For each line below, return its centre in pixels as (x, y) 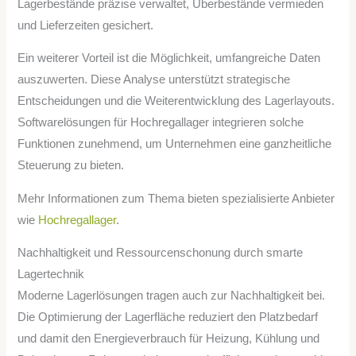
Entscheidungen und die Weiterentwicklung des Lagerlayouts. (176, 101)
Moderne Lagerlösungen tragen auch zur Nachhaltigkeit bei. (172, 296)
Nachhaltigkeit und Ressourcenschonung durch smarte (161, 253)
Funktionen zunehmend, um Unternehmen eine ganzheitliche (175, 144)
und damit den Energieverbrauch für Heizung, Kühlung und (169, 339)
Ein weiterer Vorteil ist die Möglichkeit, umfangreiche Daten (169, 58)
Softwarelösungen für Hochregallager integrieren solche (161, 123)
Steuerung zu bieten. (71, 166)
